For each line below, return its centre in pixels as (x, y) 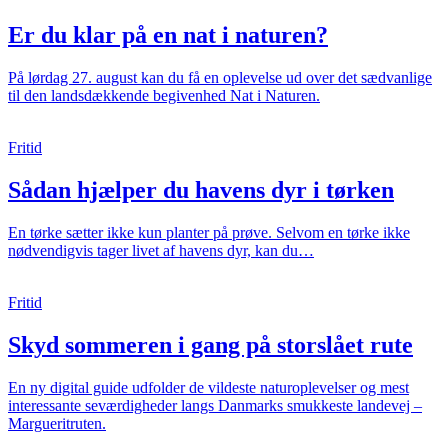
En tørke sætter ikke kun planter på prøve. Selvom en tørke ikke (209, 232)
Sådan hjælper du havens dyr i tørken (201, 189)
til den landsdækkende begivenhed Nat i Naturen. (164, 95)
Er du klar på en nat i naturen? (168, 35)
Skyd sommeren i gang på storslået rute (210, 344)
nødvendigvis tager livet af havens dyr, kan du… (161, 250)
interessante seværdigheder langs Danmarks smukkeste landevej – (215, 405)
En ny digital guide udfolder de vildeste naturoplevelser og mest (208, 387)
